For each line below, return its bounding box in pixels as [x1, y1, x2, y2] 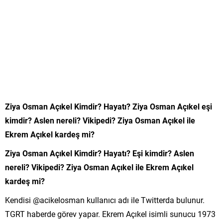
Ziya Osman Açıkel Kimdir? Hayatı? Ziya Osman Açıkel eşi [5, 101, 212, 111]
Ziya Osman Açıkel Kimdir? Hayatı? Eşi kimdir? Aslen [5, 147, 194, 158]
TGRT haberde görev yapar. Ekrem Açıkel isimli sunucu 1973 [5, 208, 216, 219]
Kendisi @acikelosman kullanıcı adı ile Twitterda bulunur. [5, 194, 205, 205]
